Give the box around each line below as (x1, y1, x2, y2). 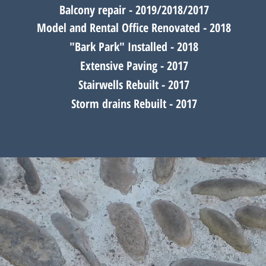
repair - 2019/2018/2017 (94, 2, 209, 18)
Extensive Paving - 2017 (80, 58, 188, 74)
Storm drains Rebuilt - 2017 (71, 96, 197, 112)
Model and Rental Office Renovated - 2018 (37, 20, 231, 36)
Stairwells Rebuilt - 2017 (78, 77, 189, 93)
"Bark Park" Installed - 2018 (69, 39, 198, 55)
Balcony (59, 2, 95, 18)
